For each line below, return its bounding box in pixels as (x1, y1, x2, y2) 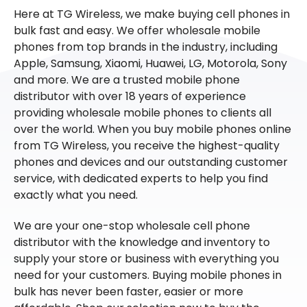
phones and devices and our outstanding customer (14, 153, 288, 170)
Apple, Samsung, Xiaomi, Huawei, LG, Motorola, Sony (14, 55, 287, 71)
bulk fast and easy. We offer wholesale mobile (14, 22, 260, 38)
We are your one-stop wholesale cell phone (14, 217, 250, 234)
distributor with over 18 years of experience (14, 88, 246, 104)
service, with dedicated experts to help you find (14, 170, 268, 186)
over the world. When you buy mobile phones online (14, 121, 291, 137)
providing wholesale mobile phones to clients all (14, 104, 271, 121)
